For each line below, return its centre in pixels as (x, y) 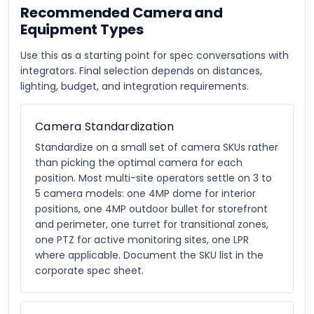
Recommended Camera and (122, 13)
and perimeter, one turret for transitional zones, (152, 224)
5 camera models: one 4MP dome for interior (145, 193)
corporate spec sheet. (89, 271)
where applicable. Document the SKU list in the (149, 255)
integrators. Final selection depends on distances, (141, 71)
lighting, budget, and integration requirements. (135, 86)
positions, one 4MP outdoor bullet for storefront (151, 209)
